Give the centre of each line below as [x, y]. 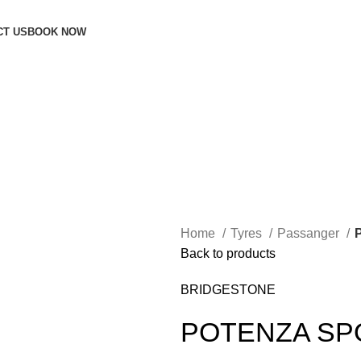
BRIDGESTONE [228, 290]
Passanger [310, 234]
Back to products [228, 254]
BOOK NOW [57, 32]
